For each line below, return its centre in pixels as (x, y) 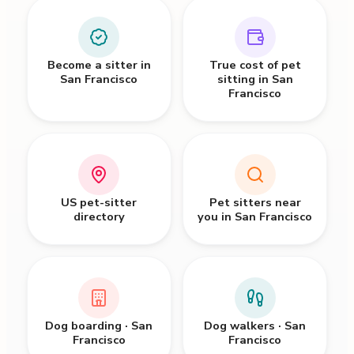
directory (99, 217)
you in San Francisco (255, 217)
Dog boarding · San (99, 326)
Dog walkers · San (255, 326)
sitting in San (255, 79)
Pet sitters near (255, 203)
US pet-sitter (99, 203)
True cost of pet (255, 65)
